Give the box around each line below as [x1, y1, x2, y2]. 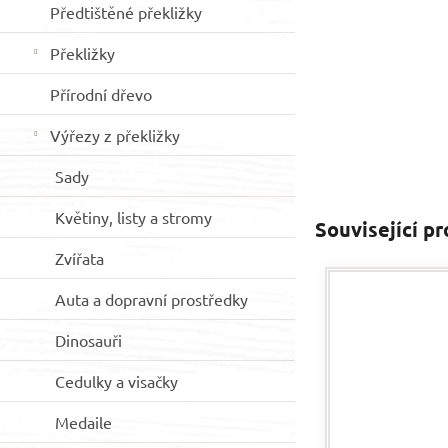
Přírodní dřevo [50, 84, 152, 104]
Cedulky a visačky [55, 371, 178, 391]
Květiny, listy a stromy [55, 207, 212, 227]
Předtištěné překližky [50, 2, 202, 22]
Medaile [55, 412, 112, 432]
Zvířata [55, 248, 104, 268]
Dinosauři [55, 330, 122, 350]
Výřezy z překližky [50, 125, 180, 145]
